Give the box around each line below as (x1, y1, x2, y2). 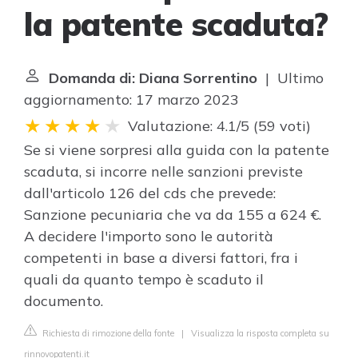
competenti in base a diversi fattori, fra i (24, 249, 298, 267)
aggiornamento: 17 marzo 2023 (24, 90, 239, 109)
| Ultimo (257, 69, 324, 87)
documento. (24, 292, 103, 310)
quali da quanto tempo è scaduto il (24, 270, 264, 288)
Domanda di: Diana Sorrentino (49, 69, 257, 87)
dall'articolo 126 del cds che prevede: (24, 184, 276, 202)
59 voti (258, 117, 306, 135)
